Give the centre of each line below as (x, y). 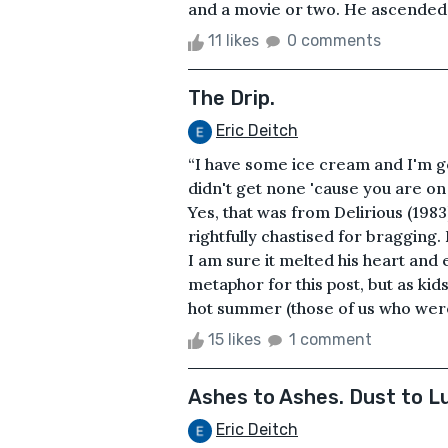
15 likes (234, 340)
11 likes (233, 41)
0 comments (334, 41)
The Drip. (231, 98)
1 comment (330, 340)
